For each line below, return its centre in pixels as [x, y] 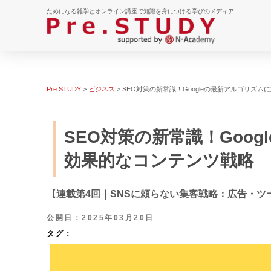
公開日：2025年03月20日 [100, 218]
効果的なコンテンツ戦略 [159, 161]
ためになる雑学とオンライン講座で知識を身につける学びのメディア [140, 11]
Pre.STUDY [64, 89]
